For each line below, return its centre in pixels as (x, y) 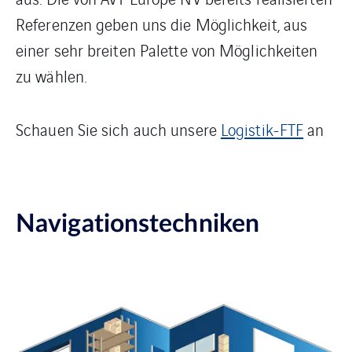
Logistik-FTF (262, 129)
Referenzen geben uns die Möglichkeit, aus (162, 24)
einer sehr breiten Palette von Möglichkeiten (167, 50)
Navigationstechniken (137, 224)
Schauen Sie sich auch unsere (118, 129)
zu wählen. (51, 76)
